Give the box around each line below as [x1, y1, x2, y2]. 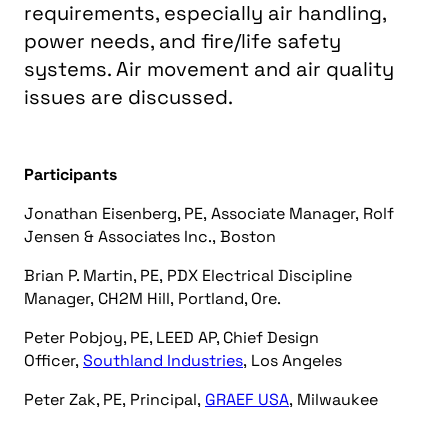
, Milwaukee [289, 389, 386, 410]
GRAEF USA [205, 389, 289, 410]
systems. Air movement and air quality [24, 56, 394, 82]
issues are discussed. [24, 84, 233, 110]
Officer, [24, 350, 83, 371]
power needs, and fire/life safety [24, 28, 341, 54]
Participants [24, 164, 117, 185]
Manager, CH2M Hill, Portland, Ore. [24, 288, 281, 309]
